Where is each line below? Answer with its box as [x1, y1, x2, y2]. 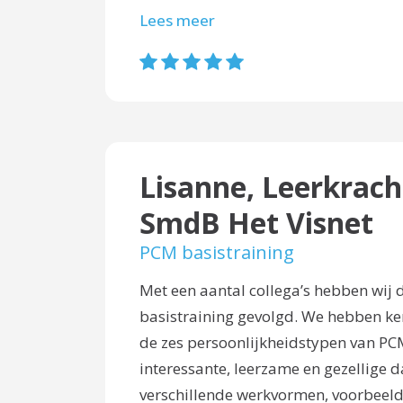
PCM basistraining [139, 239, 294, 264]
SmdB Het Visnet [139, 202, 373, 242]
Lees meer [139, 10, 215, 31]
